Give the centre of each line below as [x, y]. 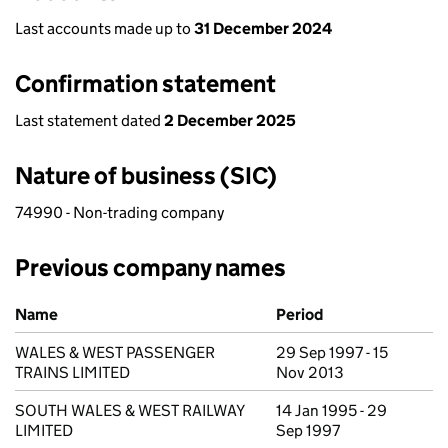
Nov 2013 [310, 372]
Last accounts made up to [104, 28]
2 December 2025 [230, 120]
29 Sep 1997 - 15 [332, 352]
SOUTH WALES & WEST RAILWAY [130, 410]
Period [299, 314]
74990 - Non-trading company [119, 212]
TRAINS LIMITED [72, 372]
